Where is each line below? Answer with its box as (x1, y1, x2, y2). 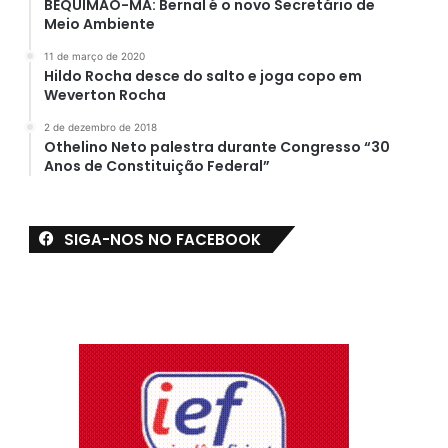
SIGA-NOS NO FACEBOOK (63, 228, 261, 250)
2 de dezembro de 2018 (43, 120, 157, 133)
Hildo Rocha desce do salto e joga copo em (43, 65, 362, 86)
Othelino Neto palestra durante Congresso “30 (43, 136, 390, 157)
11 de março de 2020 (43, 49, 145, 62)
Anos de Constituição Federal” (43, 155, 270, 176)
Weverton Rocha (43, 84, 166, 105)
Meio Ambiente (43, 13, 155, 34)
